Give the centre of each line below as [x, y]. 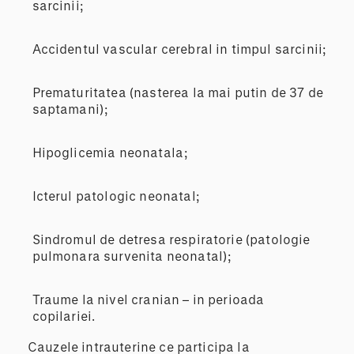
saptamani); [70, 108]
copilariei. [64, 315]
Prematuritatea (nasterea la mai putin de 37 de [177, 92]
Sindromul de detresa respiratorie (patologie [171, 239]
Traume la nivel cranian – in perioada [148, 299]
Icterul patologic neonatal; [115, 195]
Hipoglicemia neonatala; [110, 152]
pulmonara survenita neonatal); [132, 255]
